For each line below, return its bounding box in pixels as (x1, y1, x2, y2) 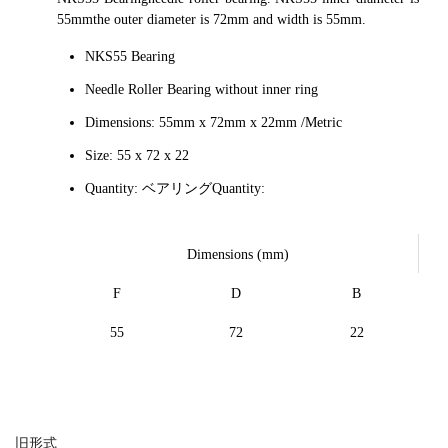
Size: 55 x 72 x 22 (85, 148, 189, 163)
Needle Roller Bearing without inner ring (85, 82, 318, 97)
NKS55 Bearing (85, 49, 175, 64)
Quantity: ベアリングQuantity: (85, 181, 265, 196)
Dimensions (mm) (186, 247, 289, 262)
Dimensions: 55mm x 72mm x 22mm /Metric (85, 115, 342, 130)
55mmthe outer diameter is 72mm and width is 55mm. (57, 12, 366, 27)
